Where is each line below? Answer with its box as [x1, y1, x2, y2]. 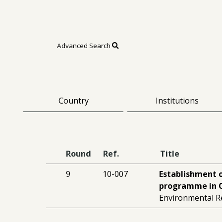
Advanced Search [57, 41, 112, 51]
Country [58, 95, 89, 107]
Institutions [156, 95, 199, 107]
